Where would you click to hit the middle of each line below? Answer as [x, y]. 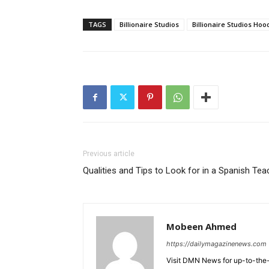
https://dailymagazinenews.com [216, 244]
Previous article [109, 154]
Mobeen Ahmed [201, 227]
